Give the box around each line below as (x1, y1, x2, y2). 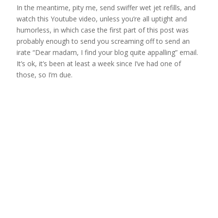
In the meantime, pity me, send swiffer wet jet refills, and (16, 2, 196, 12)
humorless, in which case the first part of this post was (16, 25, 189, 35)
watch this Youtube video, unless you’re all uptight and (16, 14, 187, 23)
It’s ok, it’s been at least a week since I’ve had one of (16, 58, 181, 68)
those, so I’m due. (16, 70, 73, 79)
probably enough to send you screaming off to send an (16, 36, 190, 46)
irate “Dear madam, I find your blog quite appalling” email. (16, 47, 198, 57)
